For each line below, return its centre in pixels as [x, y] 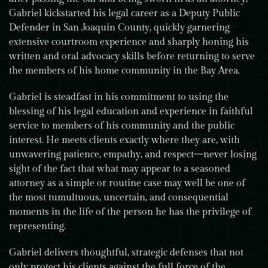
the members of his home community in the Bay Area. [124, 71]
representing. [37, 226]
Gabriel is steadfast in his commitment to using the [119, 97]
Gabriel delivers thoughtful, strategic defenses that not [126, 253]
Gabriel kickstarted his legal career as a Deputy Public [124, 13]
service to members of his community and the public [122, 126]
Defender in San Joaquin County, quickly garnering [119, 28]
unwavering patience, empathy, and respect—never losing [133, 155]
